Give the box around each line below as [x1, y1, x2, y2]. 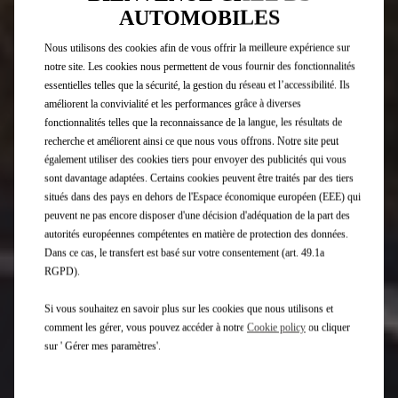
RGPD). [44, 265, 80, 278]
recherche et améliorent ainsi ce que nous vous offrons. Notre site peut [44, 134, 338, 147]
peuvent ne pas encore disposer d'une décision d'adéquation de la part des [44, 209, 350, 222]
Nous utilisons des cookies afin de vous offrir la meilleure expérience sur [44, 41, 350, 54]
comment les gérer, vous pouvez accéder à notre [44, 321, 247, 334]
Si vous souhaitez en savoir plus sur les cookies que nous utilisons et [44, 302, 333, 315]
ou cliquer [306, 321, 350, 334]
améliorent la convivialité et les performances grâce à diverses [44, 97, 301, 110]
